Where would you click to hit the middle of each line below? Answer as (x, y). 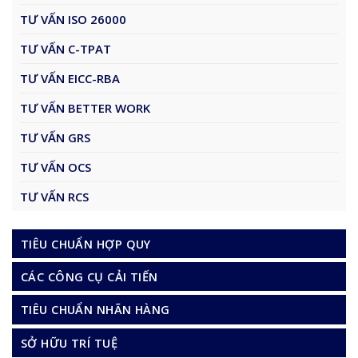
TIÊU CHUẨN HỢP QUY (86, 243)
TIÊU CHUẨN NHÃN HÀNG (95, 310)
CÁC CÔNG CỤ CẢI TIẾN (89, 277)
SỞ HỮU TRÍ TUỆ (70, 342)
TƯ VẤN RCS (54, 197)
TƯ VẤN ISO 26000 (73, 20)
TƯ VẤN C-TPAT (66, 49)
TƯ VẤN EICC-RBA (70, 79)
